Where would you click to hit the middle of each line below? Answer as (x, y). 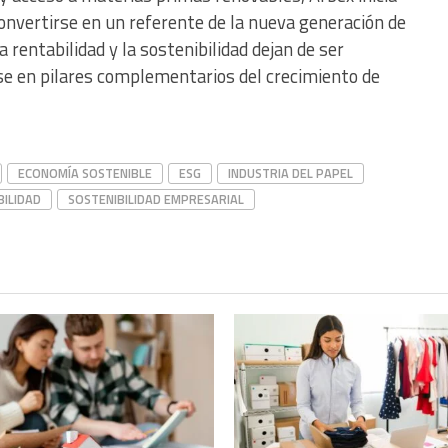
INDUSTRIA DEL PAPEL (290, 173)
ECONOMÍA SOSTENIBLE (85, 173)
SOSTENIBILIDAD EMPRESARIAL (156, 199)
